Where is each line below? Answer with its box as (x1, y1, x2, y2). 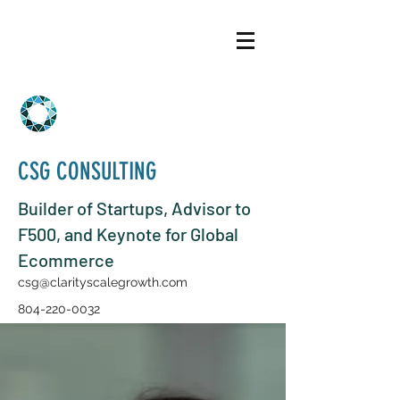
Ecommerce (18, 249, 114, 271)
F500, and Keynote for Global (18, 223, 238, 245)
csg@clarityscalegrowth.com (18, 275, 187, 289)
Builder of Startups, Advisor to (18, 197, 251, 219)
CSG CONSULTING (18, 157, 157, 186)
